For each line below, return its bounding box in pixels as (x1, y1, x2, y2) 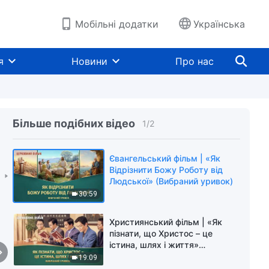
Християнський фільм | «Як (109, 217, 223, 228)
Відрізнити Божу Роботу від (109, 165, 223, 175)
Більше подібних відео (13, 117, 136, 130)
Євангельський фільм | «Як (109, 153, 221, 163)
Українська (193, 18, 245, 30)
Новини (71, 55, 107, 67)
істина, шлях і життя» (109, 240, 199, 250)
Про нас (175, 55, 214, 67)
